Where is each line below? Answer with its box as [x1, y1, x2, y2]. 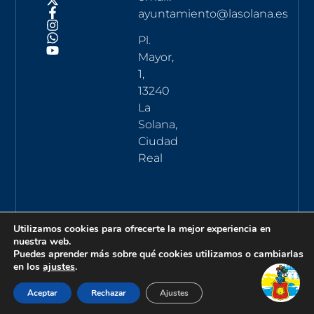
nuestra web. [13, 235, 71, 248]
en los [13, 260, 43, 273]
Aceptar [27, 287, 57, 299]
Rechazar [91, 287, 126, 299]
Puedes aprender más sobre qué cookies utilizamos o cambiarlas [13, 247, 303, 261]
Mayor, [138, 50, 175, 64]
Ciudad [138, 135, 179, 149]
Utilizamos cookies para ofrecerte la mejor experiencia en [13, 222, 271, 235]
